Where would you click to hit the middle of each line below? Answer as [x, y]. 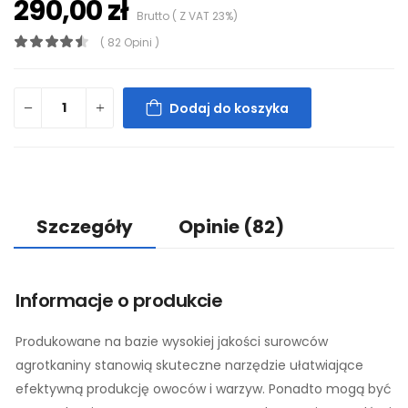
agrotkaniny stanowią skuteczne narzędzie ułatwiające [189, 365]
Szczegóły [85, 227]
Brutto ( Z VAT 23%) [184, 16]
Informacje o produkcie [119, 301]
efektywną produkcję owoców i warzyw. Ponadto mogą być [204, 389]
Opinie [211, 227]
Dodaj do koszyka [229, 108]
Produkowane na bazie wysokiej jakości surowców [172, 342]
